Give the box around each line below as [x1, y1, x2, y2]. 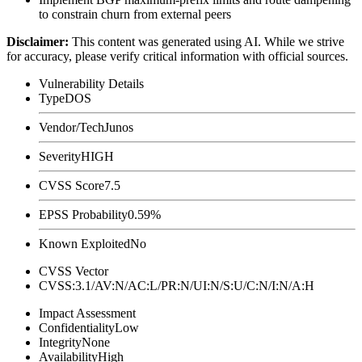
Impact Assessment [39, 305, 136, 320]
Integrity [39, 335, 82, 349]
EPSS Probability [39, 207, 128, 221]
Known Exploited [39, 236, 130, 250]
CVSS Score [39, 178, 104, 192]
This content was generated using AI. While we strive [72, 34, 344, 48]
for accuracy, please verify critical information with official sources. [6, 48, 348, 63]
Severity [39, 149, 81, 163]
